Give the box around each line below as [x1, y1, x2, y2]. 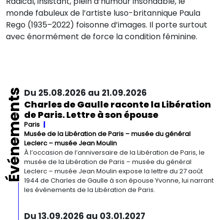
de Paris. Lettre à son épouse [24, 109, 159, 121]
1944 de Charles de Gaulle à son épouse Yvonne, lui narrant [24, 176, 214, 185]
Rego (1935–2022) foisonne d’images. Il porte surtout [6, 19, 207, 30]
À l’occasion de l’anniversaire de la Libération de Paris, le [24, 148, 205, 157]
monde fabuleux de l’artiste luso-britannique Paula [6, 7, 200, 19]
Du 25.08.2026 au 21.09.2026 [24, 87, 147, 99]
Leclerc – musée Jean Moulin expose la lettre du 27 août [24, 166, 203, 176]
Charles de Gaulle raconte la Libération [24, 98, 212, 110]
